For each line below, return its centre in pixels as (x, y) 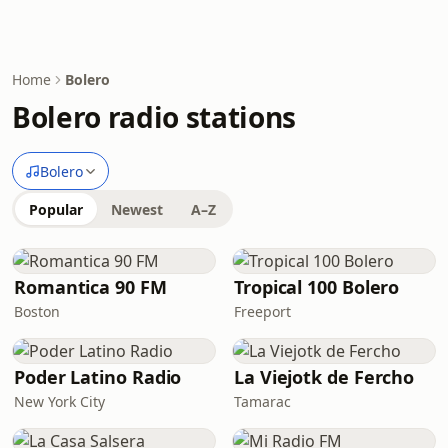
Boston (37, 311)
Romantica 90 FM (90, 287)
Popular (56, 209)
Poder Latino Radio (98, 377)
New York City (59, 401)
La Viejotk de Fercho (324, 377)
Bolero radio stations (154, 117)
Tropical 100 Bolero (317, 287)
